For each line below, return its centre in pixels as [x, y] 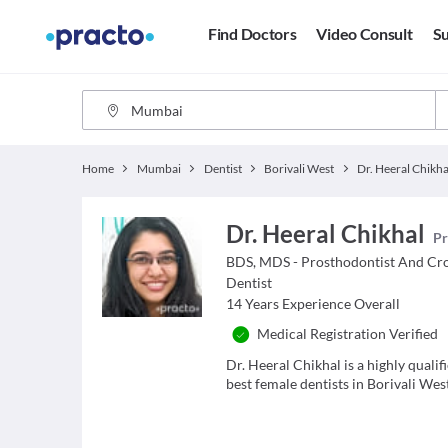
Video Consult [364, 34]
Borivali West [299, 168]
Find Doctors [252, 34]
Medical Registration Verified [348, 333]
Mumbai [158, 168]
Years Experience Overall [323, 303]
